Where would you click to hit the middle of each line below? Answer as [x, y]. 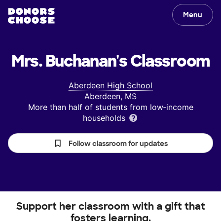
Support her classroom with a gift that [110, 206]
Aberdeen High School [110, 85]
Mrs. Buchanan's [69, 61]
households [105, 118]
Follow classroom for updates [118, 144]
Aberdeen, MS [110, 96]
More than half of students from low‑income [110, 107]
